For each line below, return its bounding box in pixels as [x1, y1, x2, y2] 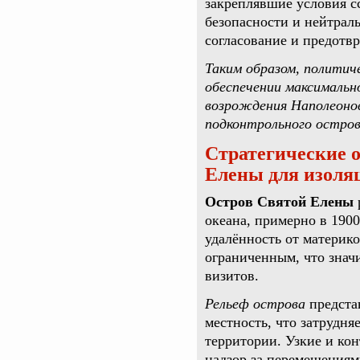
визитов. [205, 268, 259, 284]
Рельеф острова [205, 296, 305, 312]
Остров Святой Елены [205, 194, 354, 210]
